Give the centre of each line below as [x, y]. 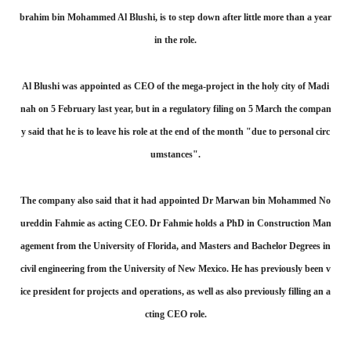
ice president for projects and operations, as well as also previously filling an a [175, 291]
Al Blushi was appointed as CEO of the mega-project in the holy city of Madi [175, 86]
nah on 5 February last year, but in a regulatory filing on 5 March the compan [175, 109]
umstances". [175, 154]
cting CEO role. [175, 314]
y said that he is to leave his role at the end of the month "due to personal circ [175, 132]
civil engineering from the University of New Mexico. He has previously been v [175, 269]
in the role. [175, 40]
